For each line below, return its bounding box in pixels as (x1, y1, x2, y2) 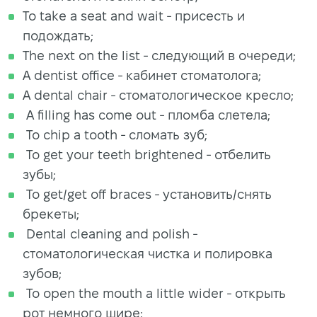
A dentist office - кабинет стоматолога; (23, 68, 261, 82)
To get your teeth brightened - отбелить (23, 147, 271, 161)
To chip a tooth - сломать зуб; (23, 127, 207, 142)
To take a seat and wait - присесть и (23, 8, 245, 23)
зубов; (23, 266, 62, 280)
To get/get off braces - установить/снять (23, 187, 272, 201)
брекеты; (23, 207, 79, 221)
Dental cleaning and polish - (23, 226, 197, 241)
